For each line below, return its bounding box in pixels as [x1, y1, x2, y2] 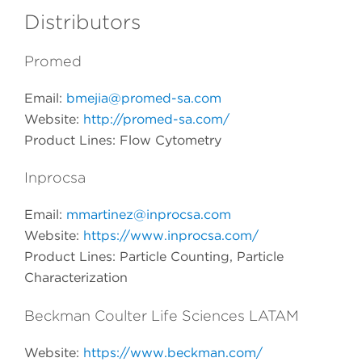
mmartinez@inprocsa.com [66, 207, 231, 223]
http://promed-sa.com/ [83, 111, 229, 127]
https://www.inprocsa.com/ [83, 228, 259, 244]
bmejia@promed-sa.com [66, 90, 221, 106]
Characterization [24, 270, 128, 286]
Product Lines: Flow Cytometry [24, 132, 221, 148]
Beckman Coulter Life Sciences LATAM [24, 307, 299, 325]
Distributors [24, 9, 141, 34]
